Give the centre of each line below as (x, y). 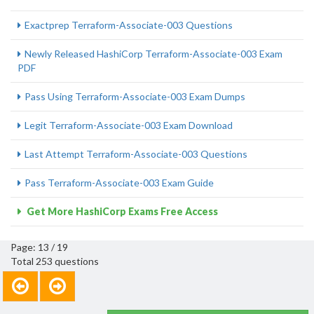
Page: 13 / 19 (39, 247)
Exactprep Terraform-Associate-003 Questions (129, 25)
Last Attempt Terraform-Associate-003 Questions (136, 154)
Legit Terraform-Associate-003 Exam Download (129, 125)
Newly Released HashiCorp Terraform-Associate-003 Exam (153, 54)
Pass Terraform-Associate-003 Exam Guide (119, 183)
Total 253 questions (55, 261)
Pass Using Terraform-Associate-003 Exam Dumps (135, 96)
